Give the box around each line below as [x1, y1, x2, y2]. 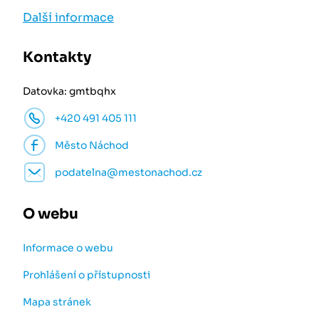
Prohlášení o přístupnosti [23, 268, 150, 281]
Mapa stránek [23, 296, 91, 308]
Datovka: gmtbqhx [23, 85, 116, 98]
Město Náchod [55, 139, 129, 152]
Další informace [23, 10, 114, 25]
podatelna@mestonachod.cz [55, 166, 202, 179]
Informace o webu [23, 241, 113, 254]
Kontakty [23, 48, 91, 66]
